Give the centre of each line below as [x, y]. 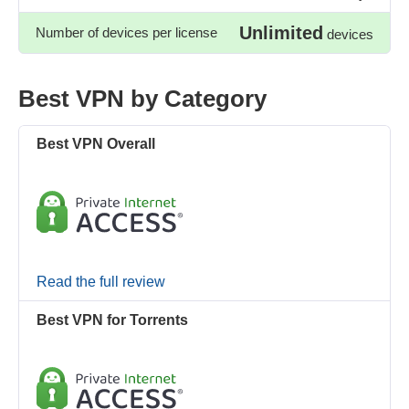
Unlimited [281, 32]
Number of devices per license [126, 33]
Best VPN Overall [96, 144]
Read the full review [101, 281]
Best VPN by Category [142, 98]
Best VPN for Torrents [113, 320]
